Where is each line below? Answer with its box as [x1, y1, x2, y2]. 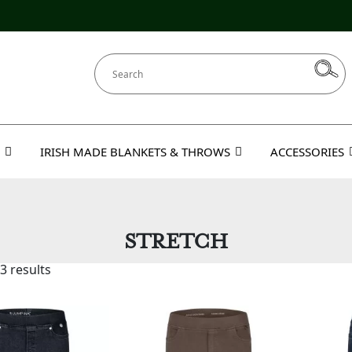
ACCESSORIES [270, 144, 344, 159]
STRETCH [124, 229, 228, 255]
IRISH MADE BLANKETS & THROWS [40, 144, 230, 159]
